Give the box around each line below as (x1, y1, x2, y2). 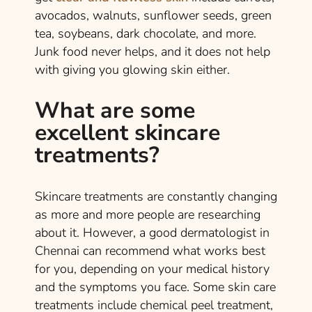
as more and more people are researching (35, 205, 260, 223)
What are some (35, 95, 195, 125)
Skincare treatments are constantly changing (35, 187, 277, 205)
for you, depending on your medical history (35, 260, 270, 277)
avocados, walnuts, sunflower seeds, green (35, 6, 272, 24)
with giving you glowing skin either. (35, 61, 254, 78)
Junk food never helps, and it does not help (35, 42, 270, 60)
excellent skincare (35, 117, 220, 148)
